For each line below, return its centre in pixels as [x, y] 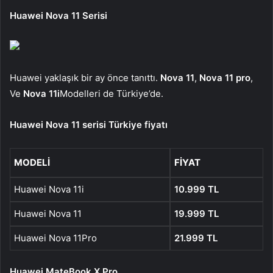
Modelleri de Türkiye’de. [112, 93]
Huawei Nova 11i [49, 189]
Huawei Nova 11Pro [55, 238]
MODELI [32, 162]
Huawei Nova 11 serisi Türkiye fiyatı [89, 124]
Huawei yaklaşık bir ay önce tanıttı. [85, 77]
